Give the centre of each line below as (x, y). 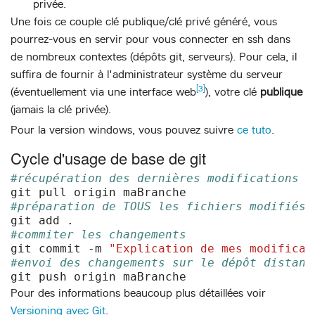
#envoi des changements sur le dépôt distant (162, 262)
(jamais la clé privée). (61, 110)
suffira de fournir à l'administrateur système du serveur (147, 75)
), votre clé (233, 92)
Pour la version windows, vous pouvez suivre (124, 130)
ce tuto (254, 130)
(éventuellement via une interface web (103, 92)
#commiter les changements (98, 234)
